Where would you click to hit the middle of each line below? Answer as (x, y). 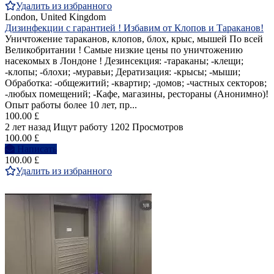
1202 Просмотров (147, 127)
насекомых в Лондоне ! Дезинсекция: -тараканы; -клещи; (124, 61)
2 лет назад (28, 127)
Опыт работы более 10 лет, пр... (71, 105)
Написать (37, 149)
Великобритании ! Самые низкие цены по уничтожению (124, 50)
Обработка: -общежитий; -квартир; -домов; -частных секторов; (136, 83)
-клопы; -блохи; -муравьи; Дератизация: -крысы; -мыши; (123, 72)
